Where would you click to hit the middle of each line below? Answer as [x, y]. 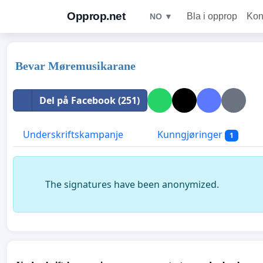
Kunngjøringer [190, 134]
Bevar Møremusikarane [75, 66]
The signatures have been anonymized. [132, 185]
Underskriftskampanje [73, 134]
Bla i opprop [212, 16]
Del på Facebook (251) [90, 100]
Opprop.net [96, 16]
